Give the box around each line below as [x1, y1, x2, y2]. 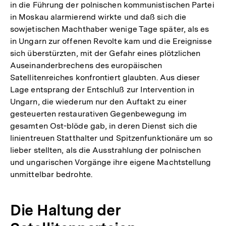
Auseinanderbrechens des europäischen [10, 60, 162, 70]
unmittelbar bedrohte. [10, 169, 92, 179]
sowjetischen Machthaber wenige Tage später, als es [10, 24, 209, 34]
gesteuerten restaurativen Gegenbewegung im [10, 108, 187, 119]
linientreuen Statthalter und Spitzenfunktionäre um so [10, 133, 212, 143]
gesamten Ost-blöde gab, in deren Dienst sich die [10, 121, 198, 131]
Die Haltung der [10, 200, 121, 219]
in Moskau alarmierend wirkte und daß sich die [10, 12, 187, 22]
